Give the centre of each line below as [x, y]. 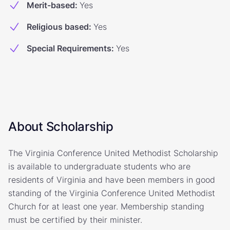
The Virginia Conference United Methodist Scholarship [113, 153]
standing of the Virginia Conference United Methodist [112, 193]
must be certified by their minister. [75, 220]
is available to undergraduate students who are [99, 166]
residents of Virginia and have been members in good [112, 180]
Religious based [58, 27]
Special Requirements [69, 48]
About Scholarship [61, 127]
